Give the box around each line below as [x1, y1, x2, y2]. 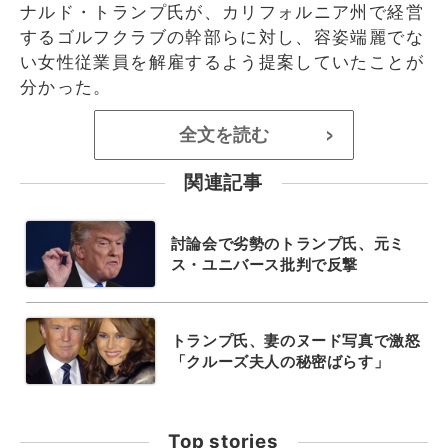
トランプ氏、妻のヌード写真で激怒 [170, 330, 421, 350]
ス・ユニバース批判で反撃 [170, 254, 358, 274]
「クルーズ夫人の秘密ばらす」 [170, 351, 390, 371]
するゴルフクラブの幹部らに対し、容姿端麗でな [20, 26, 424, 47]
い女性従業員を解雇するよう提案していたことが [20, 51, 424, 72]
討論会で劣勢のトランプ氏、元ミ [170, 233, 405, 253]
